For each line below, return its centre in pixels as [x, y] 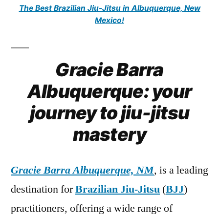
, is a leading [181, 170]
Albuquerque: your [109, 91]
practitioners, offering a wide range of [92, 208]
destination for [43, 189]
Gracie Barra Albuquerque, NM [82, 170]
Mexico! [109, 21]
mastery [109, 134]
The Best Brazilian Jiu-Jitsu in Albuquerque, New [109, 8]
